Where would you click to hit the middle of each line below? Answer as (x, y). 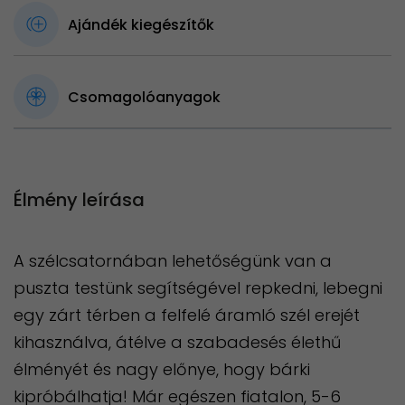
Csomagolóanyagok (144, 97)
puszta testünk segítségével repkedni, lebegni (198, 288)
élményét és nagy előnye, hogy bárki (162, 370)
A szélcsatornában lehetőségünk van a (173, 261)
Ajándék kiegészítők (141, 24)
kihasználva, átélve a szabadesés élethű (177, 343)
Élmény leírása (79, 200)
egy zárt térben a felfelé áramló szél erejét (187, 316)
